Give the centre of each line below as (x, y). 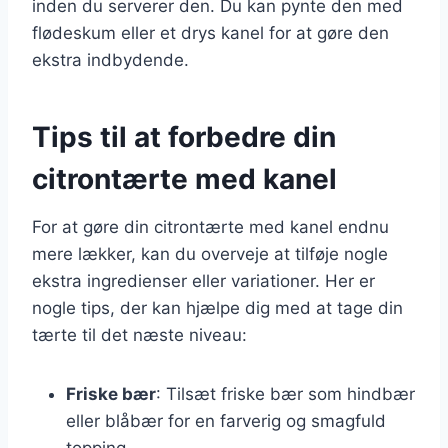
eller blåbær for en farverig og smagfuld (226, 420)
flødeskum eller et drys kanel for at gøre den (210, 32)
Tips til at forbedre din (184, 136)
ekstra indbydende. (110, 59)
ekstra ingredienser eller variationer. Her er (203, 280)
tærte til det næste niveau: (139, 334)
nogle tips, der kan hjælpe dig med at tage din (217, 307)
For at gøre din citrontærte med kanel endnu (210, 226)
